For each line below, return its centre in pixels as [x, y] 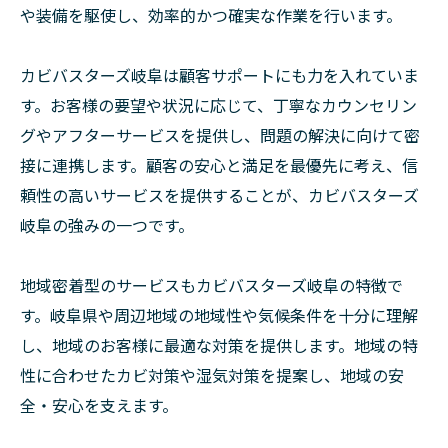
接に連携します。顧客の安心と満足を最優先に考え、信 [219, 165]
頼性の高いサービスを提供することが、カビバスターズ [219, 195]
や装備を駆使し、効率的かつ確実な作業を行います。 [211, 15]
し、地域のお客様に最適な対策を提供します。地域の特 [219, 345]
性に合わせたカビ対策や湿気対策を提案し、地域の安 [212, 375]
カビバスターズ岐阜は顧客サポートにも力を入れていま [219, 75]
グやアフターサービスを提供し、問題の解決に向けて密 [220, 135]
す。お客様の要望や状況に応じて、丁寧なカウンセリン [218, 105]
